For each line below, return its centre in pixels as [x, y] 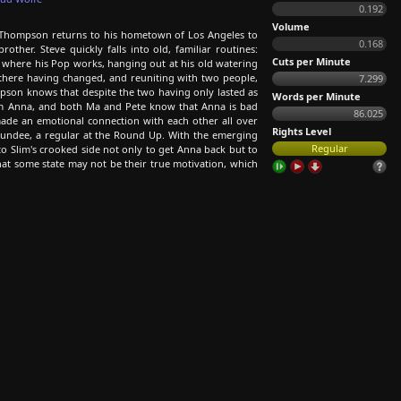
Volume [291, 26]
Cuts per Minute [311, 61]
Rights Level [302, 131]
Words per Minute [316, 96]
